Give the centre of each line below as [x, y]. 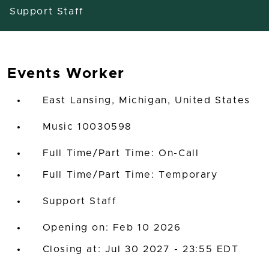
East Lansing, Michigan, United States [146, 100]
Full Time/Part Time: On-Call [121, 153]
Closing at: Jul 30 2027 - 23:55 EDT [141, 249]
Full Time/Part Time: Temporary [130, 175]
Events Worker [66, 74]
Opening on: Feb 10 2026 [112, 228]
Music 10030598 [87, 127]
